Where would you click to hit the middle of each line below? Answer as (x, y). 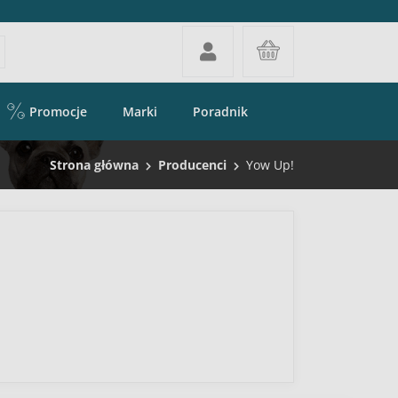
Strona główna (94, 164)
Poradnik (220, 111)
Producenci (192, 164)
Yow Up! (270, 164)
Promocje (58, 111)
